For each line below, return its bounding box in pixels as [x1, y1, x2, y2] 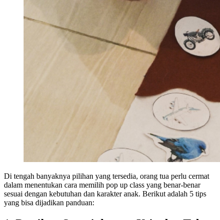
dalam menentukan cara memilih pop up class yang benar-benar [4, 181, 200, 189]
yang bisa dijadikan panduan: [4, 198, 94, 207]
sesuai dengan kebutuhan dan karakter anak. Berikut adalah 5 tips [4, 190, 206, 198]
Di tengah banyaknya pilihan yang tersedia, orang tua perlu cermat [4, 172, 209, 180]
